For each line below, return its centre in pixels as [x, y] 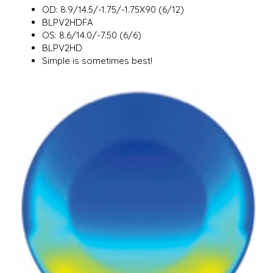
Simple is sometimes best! [97, 61]
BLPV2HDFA [68, 22]
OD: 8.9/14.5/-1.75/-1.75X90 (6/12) [113, 9]
